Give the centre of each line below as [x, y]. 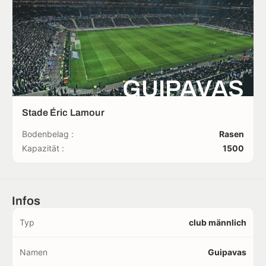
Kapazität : [43, 148]
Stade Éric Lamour [63, 113]
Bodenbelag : [48, 134]
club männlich [218, 222]
